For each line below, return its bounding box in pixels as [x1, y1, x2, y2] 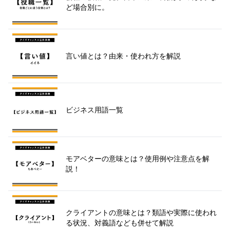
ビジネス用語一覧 [66, 104, 123, 114]
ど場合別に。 [66, 2, 109, 12]
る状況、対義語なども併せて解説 [66, 217, 174, 227]
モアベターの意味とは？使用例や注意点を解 [66, 153, 209, 163]
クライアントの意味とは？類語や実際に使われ [66, 207, 217, 217]
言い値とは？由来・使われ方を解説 [66, 50, 181, 61]
